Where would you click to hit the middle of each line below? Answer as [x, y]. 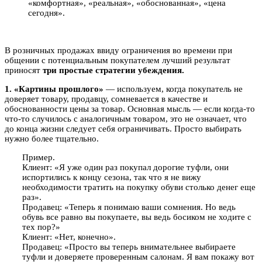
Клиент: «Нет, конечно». [69, 237]
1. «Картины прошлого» [54, 89]
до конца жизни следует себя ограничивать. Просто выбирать [123, 129]
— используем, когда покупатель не [173, 89]
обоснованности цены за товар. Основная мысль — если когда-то [130, 109]
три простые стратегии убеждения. [113, 70]
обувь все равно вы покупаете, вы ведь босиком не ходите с [137, 217]
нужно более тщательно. [52, 139]
